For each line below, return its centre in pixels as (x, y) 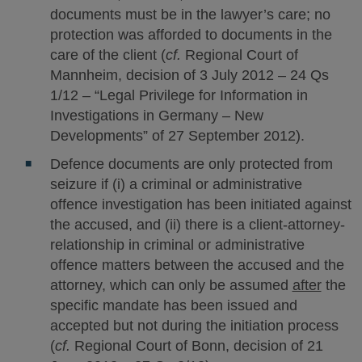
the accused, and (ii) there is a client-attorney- (197, 225)
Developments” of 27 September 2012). (177, 136)
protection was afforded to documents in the (191, 35)
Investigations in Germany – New (156, 116)
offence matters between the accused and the (197, 265)
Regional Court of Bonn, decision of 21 (196, 346)
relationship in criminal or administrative (177, 245)
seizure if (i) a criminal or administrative (176, 184)
